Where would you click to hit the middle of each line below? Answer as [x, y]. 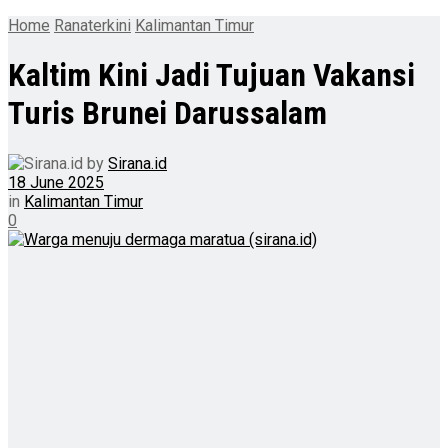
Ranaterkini [92, 25]
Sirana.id [137, 163]
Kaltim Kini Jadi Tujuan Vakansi [211, 75]
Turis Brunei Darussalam [167, 113]
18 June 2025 [56, 182]
